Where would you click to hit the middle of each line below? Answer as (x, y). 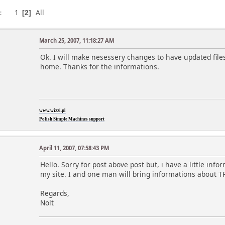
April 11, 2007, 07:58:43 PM (74, 148)
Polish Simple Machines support (72, 119)
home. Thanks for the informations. (100, 66)
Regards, (55, 193)
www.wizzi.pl (53, 110)
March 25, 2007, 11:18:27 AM (77, 40)
